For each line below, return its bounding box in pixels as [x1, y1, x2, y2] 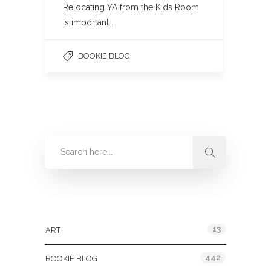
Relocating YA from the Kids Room [63, 2, 199, 12]
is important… [63, 18, 113, 27]
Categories [45, 199, 94, 209]
